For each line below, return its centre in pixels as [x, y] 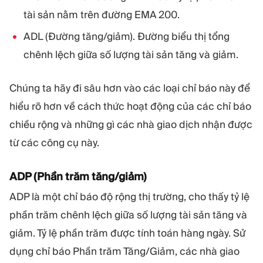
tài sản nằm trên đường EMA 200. [102, 15]
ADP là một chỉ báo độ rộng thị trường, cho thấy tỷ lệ [129, 196]
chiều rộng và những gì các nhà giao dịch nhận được [131, 124]
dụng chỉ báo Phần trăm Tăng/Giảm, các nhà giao [124, 251]
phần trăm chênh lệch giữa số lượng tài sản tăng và [128, 215]
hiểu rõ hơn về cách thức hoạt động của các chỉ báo [130, 106]
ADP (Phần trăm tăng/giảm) [78, 177]
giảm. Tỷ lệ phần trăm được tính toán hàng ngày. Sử [127, 233]
